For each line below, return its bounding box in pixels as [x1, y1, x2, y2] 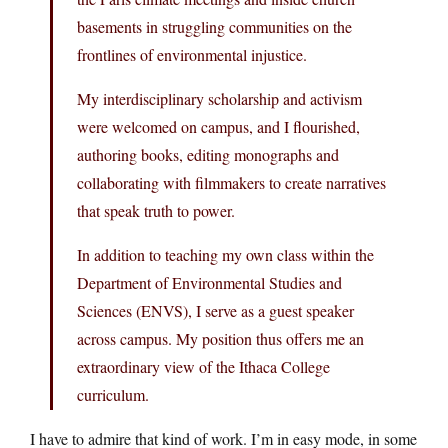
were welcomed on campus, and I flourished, [77, 115, 360, 137]
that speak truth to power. [77, 199, 235, 221]
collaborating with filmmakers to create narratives [77, 171, 386, 193]
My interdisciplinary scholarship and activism [77, 87, 362, 109]
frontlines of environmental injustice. [77, 43, 307, 65]
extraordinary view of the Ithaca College [77, 355, 330, 377]
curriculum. [77, 383, 149, 405]
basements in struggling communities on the [77, 15, 352, 37]
